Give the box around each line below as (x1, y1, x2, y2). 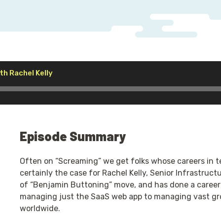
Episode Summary (20, 128, 126, 144)
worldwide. (20, 204, 60, 213)
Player (52, 79, 75, 89)
